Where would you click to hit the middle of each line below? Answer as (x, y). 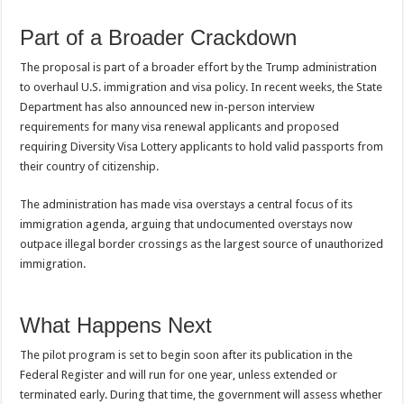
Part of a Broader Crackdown (159, 38)
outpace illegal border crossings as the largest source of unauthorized (202, 244)
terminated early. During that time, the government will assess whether (202, 395)
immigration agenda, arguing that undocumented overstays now (187, 225)
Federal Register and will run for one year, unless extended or (179, 375)
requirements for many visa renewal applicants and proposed (180, 127)
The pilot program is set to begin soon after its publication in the (187, 355)
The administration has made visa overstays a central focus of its (187, 205)
